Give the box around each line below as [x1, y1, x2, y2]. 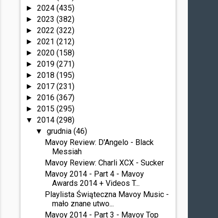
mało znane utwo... [52, 199, 114, 208]
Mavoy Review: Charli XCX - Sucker [45, 158, 164, 167]
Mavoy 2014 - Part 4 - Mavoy [45, 169, 145, 179]
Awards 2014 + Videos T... [52, 179, 140, 188]
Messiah [52, 147, 82, 156]
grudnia [46, 127, 73, 136]
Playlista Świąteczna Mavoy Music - [45, 190, 169, 199]
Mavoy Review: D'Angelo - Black [45, 138, 154, 147]
